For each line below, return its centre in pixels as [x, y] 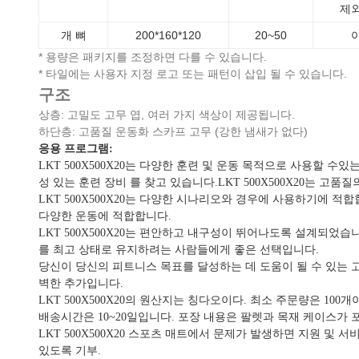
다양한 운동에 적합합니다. [105, 216]
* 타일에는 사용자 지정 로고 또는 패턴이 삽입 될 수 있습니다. [193, 74]
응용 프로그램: [76, 149]
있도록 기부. [70, 351]
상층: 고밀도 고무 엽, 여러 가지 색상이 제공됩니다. [167, 115]
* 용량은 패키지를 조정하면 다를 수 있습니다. [153, 57]
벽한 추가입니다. [81, 284]
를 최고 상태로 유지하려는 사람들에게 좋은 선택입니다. [179, 250]
